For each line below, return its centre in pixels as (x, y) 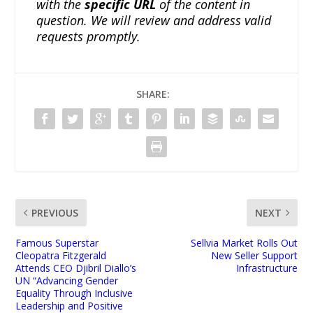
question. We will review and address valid (154, 21)
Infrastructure (267, 268)
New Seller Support (254, 256)
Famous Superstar (57, 243)
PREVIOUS (55, 213)
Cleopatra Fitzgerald (61, 256)
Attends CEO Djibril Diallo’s (76, 268)
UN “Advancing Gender (67, 281)
